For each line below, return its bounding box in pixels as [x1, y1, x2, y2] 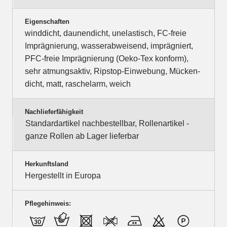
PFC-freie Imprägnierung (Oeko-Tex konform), [25, 54, 188, 63]
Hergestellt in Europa [25, 171, 101, 180]
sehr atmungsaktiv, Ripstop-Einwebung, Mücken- [25, 67, 200, 76]
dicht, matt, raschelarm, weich [25, 80, 131, 89]
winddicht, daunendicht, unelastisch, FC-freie [25, 29, 186, 38]
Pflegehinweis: [25, 200, 71, 208]
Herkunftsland [25, 160, 68, 168]
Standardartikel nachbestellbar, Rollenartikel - [25, 119, 189, 128]
